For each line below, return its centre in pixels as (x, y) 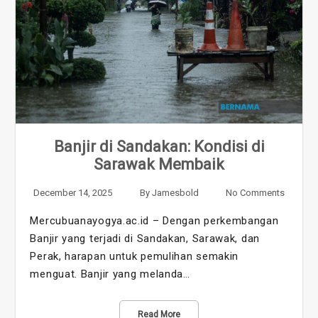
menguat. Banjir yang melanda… (110, 274)
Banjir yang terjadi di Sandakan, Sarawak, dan (145, 238)
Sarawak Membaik (159, 164)
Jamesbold (175, 192)
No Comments (255, 192)
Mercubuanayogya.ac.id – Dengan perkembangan (154, 220)
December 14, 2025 (73, 192)
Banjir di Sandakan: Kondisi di (159, 146)
